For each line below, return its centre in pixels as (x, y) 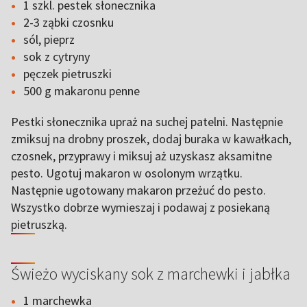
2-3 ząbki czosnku (69, 22)
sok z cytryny (57, 57)
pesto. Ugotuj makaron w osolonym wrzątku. (127, 173)
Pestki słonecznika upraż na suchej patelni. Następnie (147, 122)
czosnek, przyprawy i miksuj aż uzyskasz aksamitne (142, 156)
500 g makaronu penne (82, 91)
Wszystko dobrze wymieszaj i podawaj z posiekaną (140, 207)
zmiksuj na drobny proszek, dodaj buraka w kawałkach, (151, 139)
